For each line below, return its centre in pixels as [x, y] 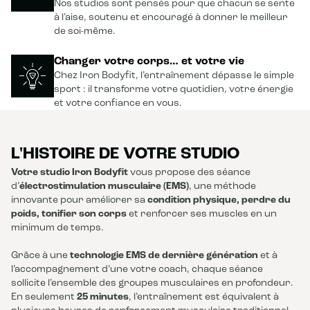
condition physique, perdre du [219, 200]
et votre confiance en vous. [118, 103]
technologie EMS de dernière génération [164, 256]
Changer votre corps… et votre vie [149, 62]
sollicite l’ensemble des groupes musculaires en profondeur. [152, 283]
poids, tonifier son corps [69, 214]
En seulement [44, 297]
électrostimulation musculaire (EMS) [104, 186]
